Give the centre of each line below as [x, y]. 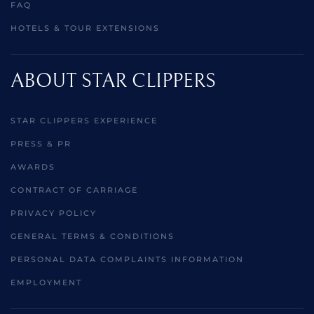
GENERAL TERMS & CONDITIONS [93, 237]
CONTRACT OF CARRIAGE [74, 190]
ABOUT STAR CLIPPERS [113, 82]
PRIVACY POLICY [54, 213]
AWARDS [33, 167]
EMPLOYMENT [46, 283]
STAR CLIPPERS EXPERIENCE [84, 121]
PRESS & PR [41, 144]
